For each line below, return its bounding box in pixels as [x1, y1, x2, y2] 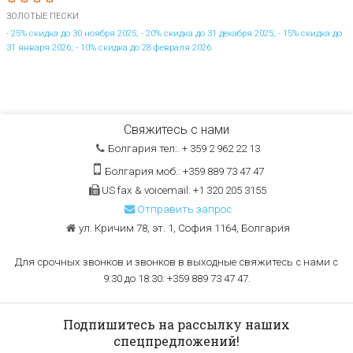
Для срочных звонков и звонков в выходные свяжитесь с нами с [15, 255, 338, 268]
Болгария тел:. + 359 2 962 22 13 [108, 142, 261, 154]
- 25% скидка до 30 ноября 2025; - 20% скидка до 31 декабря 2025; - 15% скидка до [6, 27, 342, 39]
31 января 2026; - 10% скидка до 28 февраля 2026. [6, 41, 214, 53]
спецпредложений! [113, 332, 240, 349]
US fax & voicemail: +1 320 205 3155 [102, 184, 267, 196]
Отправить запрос [136, 203, 232, 215]
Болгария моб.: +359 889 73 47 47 [104, 165, 264, 177]
